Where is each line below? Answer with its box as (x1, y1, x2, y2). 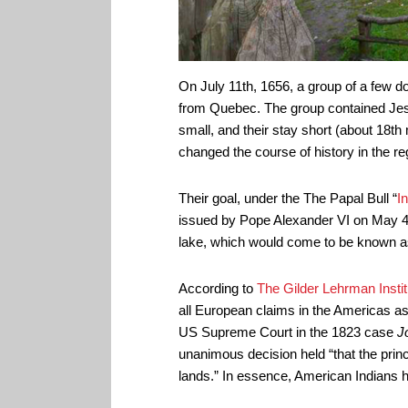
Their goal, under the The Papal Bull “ (178, 190, 397, 207)
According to (178, 280, 257, 297)
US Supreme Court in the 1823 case (178, 324, 397, 341)
